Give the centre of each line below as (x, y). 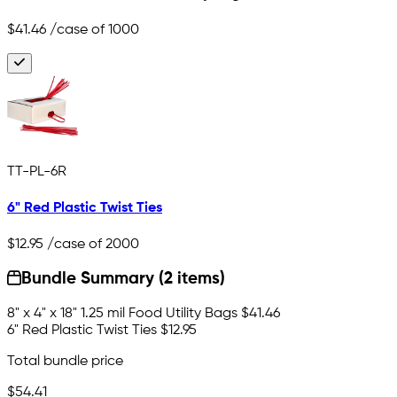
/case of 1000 (93, 31)
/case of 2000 (91, 244)
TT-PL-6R (37, 172)
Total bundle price (65, 362)
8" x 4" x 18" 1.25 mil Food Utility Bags (122, 314)
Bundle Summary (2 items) (124, 280)
